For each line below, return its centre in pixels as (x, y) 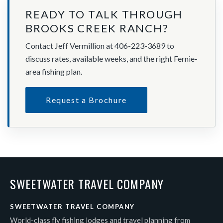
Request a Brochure (86, 100)
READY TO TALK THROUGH (104, 14)
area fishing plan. (54, 72)
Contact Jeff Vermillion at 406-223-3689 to (100, 46)
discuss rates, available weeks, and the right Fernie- (111, 59)
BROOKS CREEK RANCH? (97, 28)
